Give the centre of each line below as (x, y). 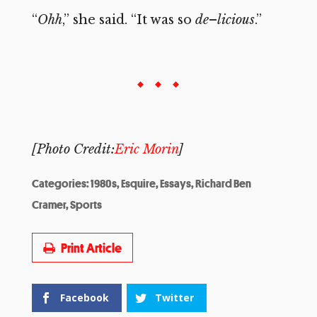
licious (236, 19)
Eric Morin (146, 149)
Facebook (84, 297)
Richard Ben (223, 183)
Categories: (61, 183)
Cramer (48, 204)
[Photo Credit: (73, 149)
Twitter (174, 297)
